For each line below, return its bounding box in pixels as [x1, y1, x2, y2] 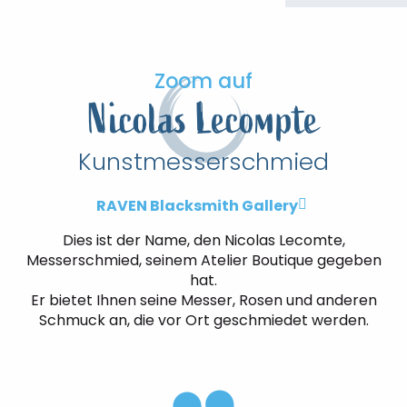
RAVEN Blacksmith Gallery [95, 195, 298, 216]
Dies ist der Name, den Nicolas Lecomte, [62, 230, 345, 251]
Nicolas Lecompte [88, 94, 319, 146]
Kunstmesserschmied [78, 145, 329, 178]
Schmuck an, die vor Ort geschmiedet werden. [38, 310, 369, 331]
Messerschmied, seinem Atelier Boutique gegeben [25, 250, 382, 271]
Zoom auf [154, 66, 253, 95]
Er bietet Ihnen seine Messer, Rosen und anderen [30, 290, 377, 311]
